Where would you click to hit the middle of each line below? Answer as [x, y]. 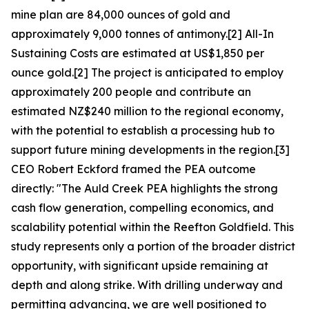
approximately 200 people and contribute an [131, 92]
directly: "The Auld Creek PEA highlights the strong [144, 188]
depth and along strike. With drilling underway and [147, 285]
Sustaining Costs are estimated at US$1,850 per [138, 53]
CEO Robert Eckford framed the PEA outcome [133, 169]
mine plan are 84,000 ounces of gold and [121, 14]
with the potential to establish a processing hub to [143, 130]
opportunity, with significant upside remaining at [140, 266]
